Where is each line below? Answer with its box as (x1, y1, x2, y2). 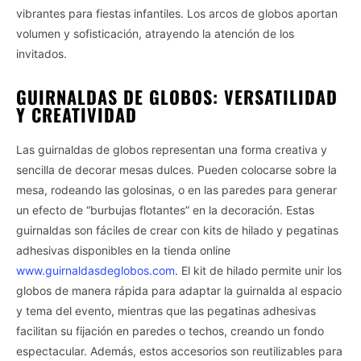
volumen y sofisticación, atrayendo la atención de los (16, 26, 294, 40)
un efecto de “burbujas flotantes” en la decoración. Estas (16, 202, 314, 217)
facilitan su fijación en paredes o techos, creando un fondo (16, 323, 324, 338)
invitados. (16, 46, 67, 60)
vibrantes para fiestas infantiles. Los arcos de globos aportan (16, 6, 338, 20)
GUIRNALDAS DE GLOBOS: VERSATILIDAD (16, 83, 338, 110)
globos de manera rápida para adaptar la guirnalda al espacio (16, 283, 342, 297)
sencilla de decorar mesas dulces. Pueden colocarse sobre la (16, 162, 337, 176)
